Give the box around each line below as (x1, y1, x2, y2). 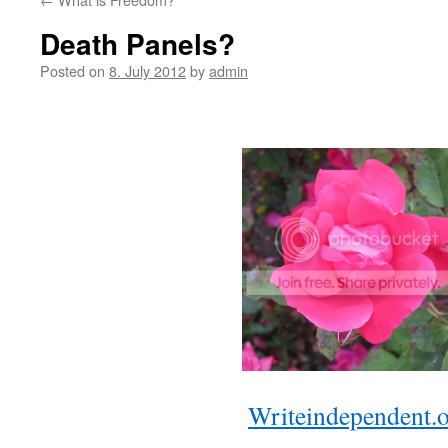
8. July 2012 (109, 60, 186, 81)
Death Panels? (40, 23, 235, 64)
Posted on (40, 60, 105, 81)
